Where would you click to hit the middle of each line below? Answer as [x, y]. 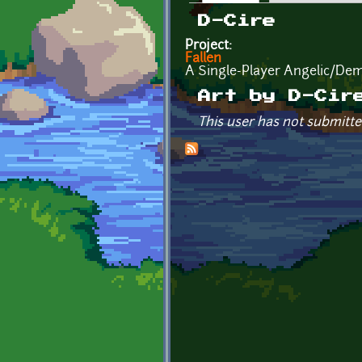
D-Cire [237, 21]
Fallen [203, 59]
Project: [210, 46]
